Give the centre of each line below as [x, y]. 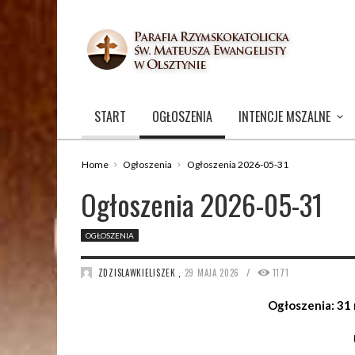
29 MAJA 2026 [213, 273]
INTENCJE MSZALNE [284, 116]
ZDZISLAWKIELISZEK [137, 273]
